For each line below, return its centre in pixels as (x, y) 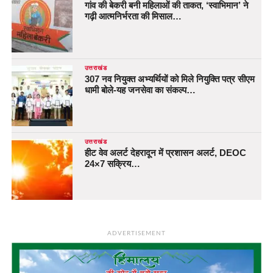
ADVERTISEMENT (136, 233)
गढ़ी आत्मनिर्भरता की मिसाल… (133, 16)
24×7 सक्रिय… (112, 163)
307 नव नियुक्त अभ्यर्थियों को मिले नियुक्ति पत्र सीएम (169, 79)
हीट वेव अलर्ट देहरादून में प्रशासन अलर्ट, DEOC (165, 152)
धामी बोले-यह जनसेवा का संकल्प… (140, 90)
